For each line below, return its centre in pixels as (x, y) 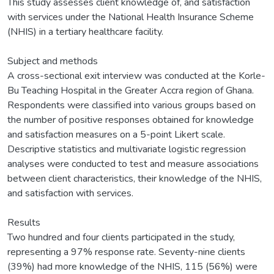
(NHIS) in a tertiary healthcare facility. (85, 31)
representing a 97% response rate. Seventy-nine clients (126, 252)
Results (24, 222)
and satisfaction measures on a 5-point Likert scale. (116, 134)
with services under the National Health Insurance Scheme (131, 17)
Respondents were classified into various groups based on (131, 105)
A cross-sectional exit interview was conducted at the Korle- (136, 76)
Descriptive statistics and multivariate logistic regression (127, 149)
